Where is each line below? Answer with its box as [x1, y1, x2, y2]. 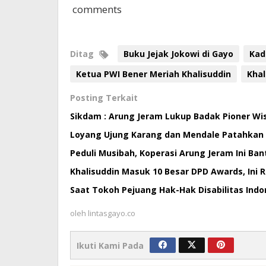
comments [70, 2, 122, 17]
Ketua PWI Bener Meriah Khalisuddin [76, 68, 231, 80]
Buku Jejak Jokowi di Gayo [123, 48, 233, 60]
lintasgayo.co [88, 208, 135, 219]
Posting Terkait [70, 92, 138, 104]
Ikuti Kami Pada [77, 240, 144, 252]
